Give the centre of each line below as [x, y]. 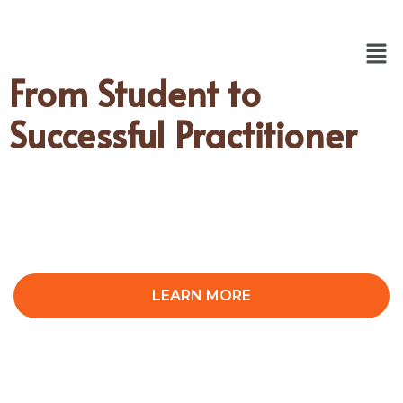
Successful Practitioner [183, 134]
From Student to [135, 93]
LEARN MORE [201, 296]
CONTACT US [201, 347]
